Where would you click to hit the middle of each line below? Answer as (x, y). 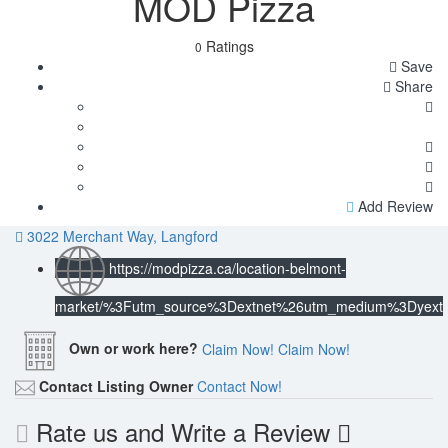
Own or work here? (133, 348)
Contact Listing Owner (116, 385)
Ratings (227, 45)
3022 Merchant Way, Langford (122, 235)
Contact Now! (239, 385)
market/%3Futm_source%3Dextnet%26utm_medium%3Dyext (249, 305)
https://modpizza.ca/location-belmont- (227, 268)
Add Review (393, 205)
